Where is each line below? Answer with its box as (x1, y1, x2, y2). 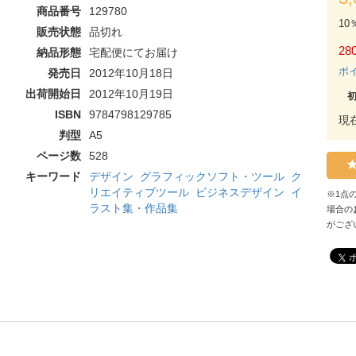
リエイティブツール (88, 186, 189, 199)
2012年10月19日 (88, 87, 173, 100)
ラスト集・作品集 (88, 202, 178, 215)
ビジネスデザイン (195, 186, 284, 199)
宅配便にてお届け (88, 46, 178, 59)
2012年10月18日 (88, 67, 173, 79)
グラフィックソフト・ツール (139, 170, 284, 183)
